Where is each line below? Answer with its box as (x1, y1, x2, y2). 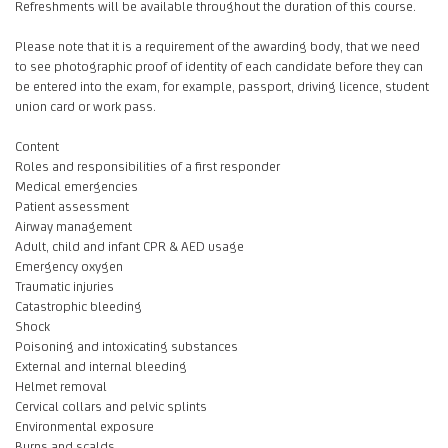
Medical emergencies (15, 178, 138, 195)
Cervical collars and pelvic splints (15, 398, 207, 415)
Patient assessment (15, 198, 129, 215)
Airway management (15, 218, 132, 235)
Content (15, 138, 59, 155)
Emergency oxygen (15, 258, 123, 275)
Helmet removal (15, 378, 107, 395)
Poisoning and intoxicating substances (15, 338, 238, 355)
